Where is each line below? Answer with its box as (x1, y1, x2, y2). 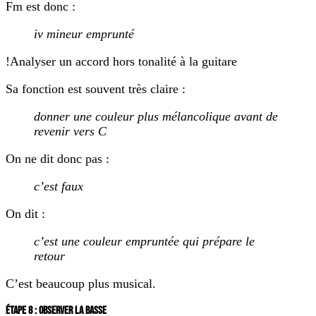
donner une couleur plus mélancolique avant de (34, 109, 278, 124)
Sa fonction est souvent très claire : (6, 82, 186, 97)
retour (34, 249, 65, 264)
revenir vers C (34, 124, 107, 139)
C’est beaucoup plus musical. (6, 276, 156, 291)
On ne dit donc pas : (6, 152, 109, 166)
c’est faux (34, 179, 83, 194)
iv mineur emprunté (34, 27, 134, 42)
